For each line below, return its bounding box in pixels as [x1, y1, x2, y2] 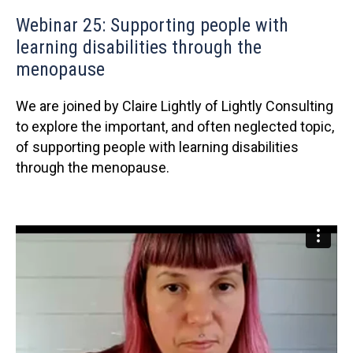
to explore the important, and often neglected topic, [16, 118, 334, 136]
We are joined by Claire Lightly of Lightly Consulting [16, 98, 333, 115]
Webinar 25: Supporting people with [16, 14, 288, 37]
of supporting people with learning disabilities [16, 139, 299, 156]
